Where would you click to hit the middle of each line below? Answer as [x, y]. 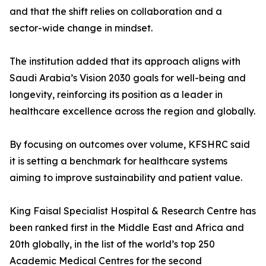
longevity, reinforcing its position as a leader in [116, 94]
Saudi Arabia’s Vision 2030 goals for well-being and [128, 78]
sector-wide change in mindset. [81, 28]
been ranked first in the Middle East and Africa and [127, 227]
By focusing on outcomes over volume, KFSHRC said [130, 144]
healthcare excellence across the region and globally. [132, 111]
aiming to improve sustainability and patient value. [126, 178]
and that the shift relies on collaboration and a [116, 11]
